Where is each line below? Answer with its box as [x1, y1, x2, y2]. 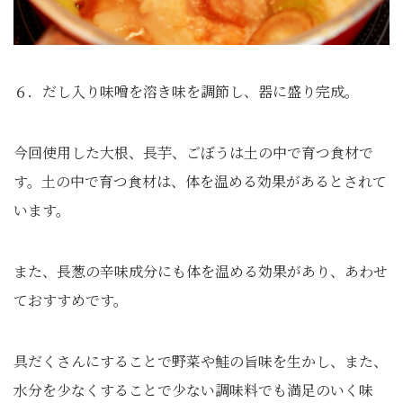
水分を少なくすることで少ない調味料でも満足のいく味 [13, 379, 373, 400]
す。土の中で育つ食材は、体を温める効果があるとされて [13, 170, 387, 192]
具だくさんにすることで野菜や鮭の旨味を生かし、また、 [13, 350, 388, 372]
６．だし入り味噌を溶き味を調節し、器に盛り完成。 [13, 80, 359, 102]
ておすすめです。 [13, 289, 128, 310]
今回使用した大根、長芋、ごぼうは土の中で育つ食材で [13, 141, 373, 163]
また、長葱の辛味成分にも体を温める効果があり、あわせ [13, 260, 388, 282]
